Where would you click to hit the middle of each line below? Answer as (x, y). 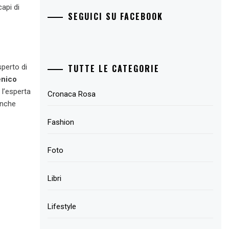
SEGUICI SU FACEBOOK (116, 16)
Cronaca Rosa (72, 94)
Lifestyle (62, 207)
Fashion (61, 122)
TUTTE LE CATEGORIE (114, 68)
